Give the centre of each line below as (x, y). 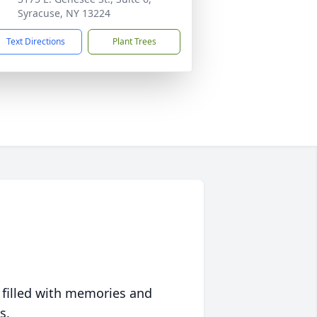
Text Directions (36, 41)
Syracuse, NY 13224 (64, 13)
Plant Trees (134, 41)
